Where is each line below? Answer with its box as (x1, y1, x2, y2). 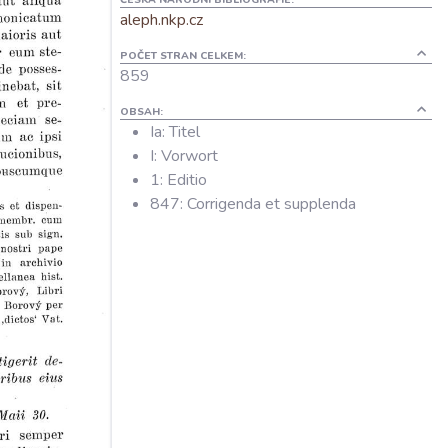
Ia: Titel (150, 121, 200, 143)
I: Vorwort (150, 145, 218, 167)
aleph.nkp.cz (120, 9, 203, 31)
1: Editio (150, 169, 207, 191)
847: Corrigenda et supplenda (150, 193, 356, 215)
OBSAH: (120, 104, 163, 119)
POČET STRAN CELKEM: (120, 48, 246, 63)
